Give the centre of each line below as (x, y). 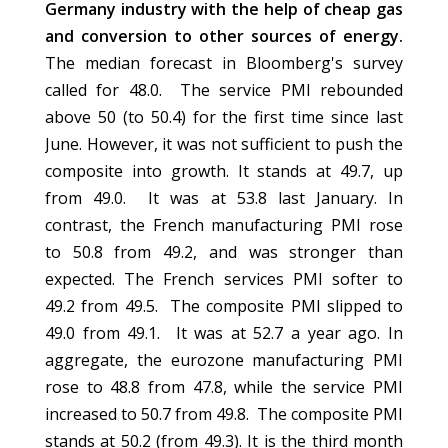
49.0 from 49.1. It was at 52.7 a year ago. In (224, 333)
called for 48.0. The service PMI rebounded (224, 90)
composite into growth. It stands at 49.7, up (224, 171)
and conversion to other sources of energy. (224, 36)
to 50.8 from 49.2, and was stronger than (224, 252)
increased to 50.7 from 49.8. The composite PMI (224, 414)
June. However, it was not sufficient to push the (224, 144)
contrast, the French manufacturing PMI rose (224, 225)
